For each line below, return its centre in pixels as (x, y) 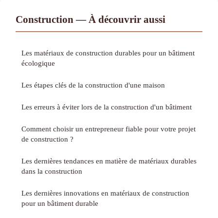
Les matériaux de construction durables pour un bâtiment (108, 53)
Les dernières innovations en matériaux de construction (105, 193)
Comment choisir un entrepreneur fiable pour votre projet (109, 128)
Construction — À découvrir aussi (91, 19)
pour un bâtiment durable (60, 203)
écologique (38, 63)
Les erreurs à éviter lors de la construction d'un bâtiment (107, 107)
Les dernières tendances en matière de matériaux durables (109, 161)
